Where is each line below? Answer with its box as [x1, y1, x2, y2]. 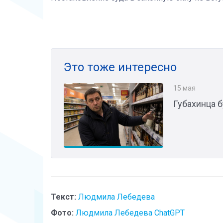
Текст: [51, 192, 76, 202]
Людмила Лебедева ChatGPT [76, 208, 185, 218]
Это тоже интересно [64, 60, 177, 74]
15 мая [173, 84, 196, 92]
